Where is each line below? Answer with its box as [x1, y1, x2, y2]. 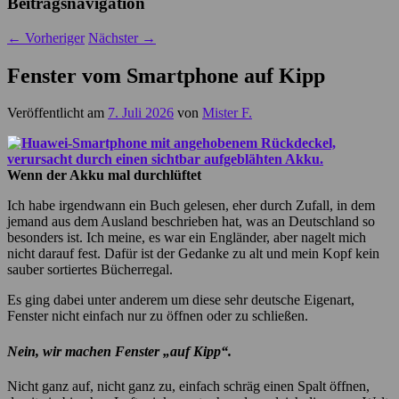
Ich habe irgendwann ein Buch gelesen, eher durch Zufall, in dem [7, 198, 375, 214]
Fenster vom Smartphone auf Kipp [7, 63, 325, 87]
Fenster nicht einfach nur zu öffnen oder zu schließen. [7, 308, 308, 324]
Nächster [88, 29, 142, 45]
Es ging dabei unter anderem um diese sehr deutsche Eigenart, [7, 292, 354, 308]
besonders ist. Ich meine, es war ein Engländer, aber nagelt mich [7, 230, 366, 246]
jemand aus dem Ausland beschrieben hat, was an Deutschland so [7, 214, 375, 230]
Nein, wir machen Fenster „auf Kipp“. [7, 343, 232, 359]
